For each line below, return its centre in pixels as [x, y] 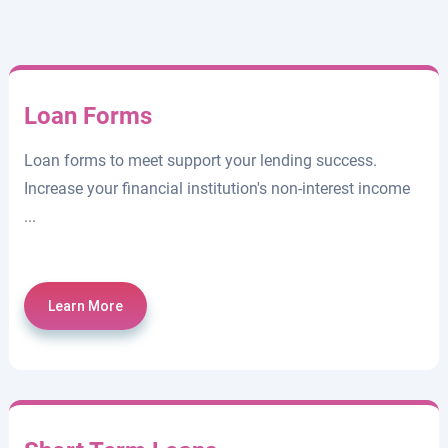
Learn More [86, 306]
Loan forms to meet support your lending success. [201, 161]
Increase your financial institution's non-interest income [217, 189]
